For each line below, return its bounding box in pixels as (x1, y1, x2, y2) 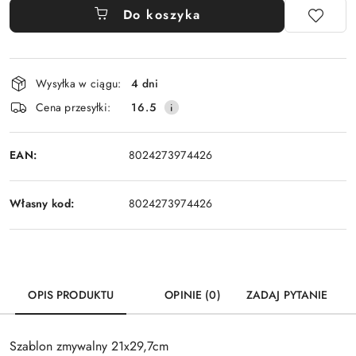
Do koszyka (122, 6, 201, 24)
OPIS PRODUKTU (28, 287, 114, 303)
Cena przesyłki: (36, 99, 111, 115)
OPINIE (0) (164, 287, 221, 303)
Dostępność (9, 55, 103, 82)
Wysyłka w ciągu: (36, 75, 122, 91)
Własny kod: (10, 195, 75, 211)
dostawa (9, 99, 75, 126)
